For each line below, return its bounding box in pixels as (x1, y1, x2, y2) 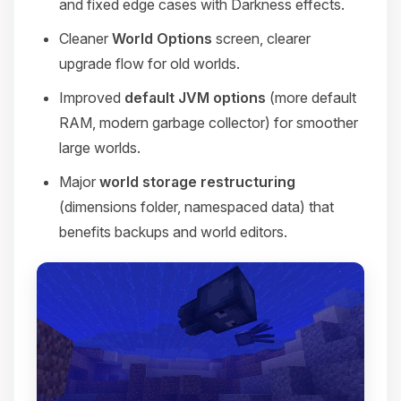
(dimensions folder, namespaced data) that (59, 197, 334, 216)
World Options (112, 29, 212, 47)
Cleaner (59, 29, 112, 47)
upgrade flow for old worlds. (59, 54, 240, 73)
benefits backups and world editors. (59, 222, 287, 241)
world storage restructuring (99, 172, 295, 191)
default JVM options (124, 88, 266, 107)
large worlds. (59, 138, 141, 157)
